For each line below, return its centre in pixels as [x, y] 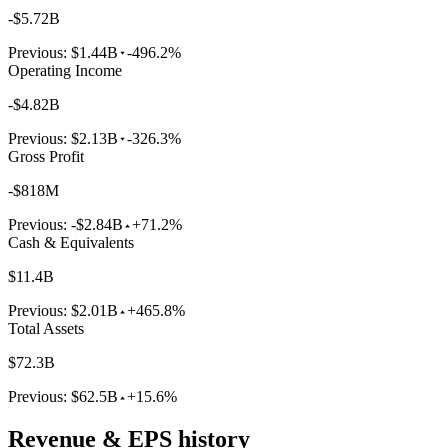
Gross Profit [46, 157]
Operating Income [65, 71]
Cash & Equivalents [71, 243]
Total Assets [46, 329]
